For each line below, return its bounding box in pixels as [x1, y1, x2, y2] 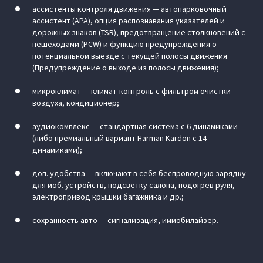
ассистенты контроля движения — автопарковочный [32, 4, 227, 14]
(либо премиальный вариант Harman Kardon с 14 [32, 133, 207, 143]
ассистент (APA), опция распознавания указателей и [32, 15, 225, 26]
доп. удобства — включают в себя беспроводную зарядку [32, 168, 246, 178]
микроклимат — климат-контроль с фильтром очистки [32, 86, 231, 96]
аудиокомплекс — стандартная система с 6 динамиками [32, 121, 238, 131]
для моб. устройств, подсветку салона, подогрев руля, [32, 180, 235, 190]
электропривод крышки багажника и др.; [32, 191, 184, 202]
